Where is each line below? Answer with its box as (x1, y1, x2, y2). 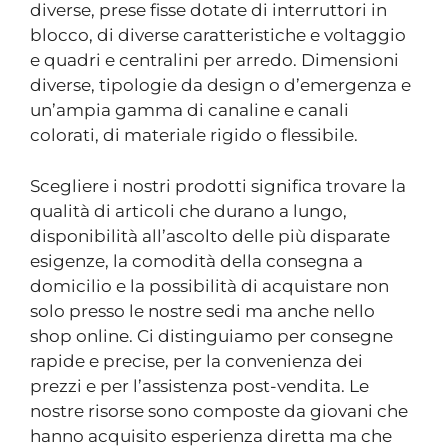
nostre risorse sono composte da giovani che (30, 400, 408, 421)
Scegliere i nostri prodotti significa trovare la (30, 175, 406, 196)
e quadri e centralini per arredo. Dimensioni (30, 50, 399, 70)
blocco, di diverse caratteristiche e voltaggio (30, 25, 406, 45)
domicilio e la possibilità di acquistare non (30, 275, 389, 296)
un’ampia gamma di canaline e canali (30, 100, 349, 120)
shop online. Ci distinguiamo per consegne (30, 325, 393, 346)
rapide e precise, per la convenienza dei (30, 350, 363, 371)
